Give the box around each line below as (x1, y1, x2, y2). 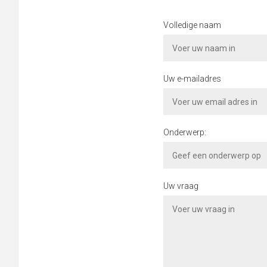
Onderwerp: (163, 128, 207, 138)
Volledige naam (163, 20, 222, 30)
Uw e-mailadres (163, 74, 222, 84)
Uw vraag (163, 181, 199, 191)
